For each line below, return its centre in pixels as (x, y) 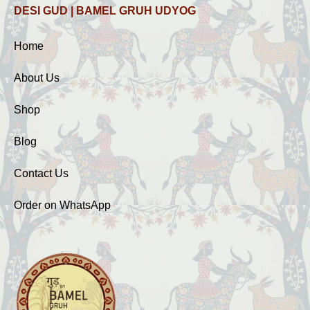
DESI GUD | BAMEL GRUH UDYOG (105, 10)
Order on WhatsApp (62, 205)
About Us (38, 77)
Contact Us (41, 173)
